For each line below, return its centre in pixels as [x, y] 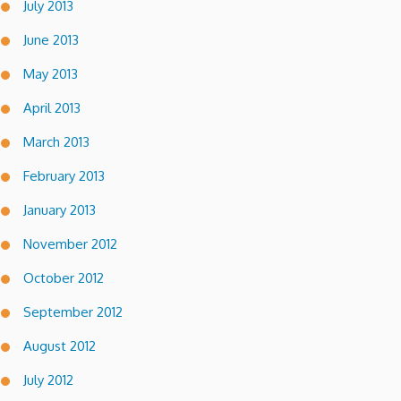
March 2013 [56, 141]
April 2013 [52, 107]
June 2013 [51, 39]
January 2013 [60, 209]
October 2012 [64, 277]
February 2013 [64, 175]
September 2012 [73, 311]
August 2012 [60, 346]
